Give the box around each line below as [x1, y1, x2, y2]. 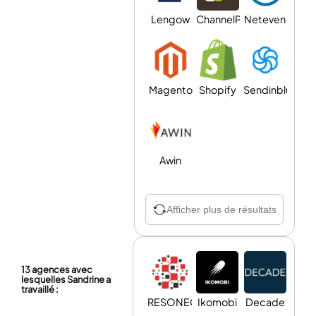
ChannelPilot [195, 13, 256, 26]
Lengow [151, 13, 190, 26]
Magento [148, 83, 193, 97]
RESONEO [147, 296, 200, 309]
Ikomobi [197, 296, 238, 309]
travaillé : [21, 284, 59, 296]
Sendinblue [243, 83, 298, 97]
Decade [245, 296, 285, 309]
